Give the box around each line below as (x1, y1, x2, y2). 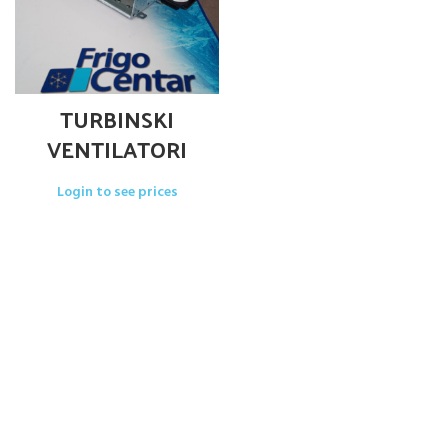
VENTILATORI (47, 129, 187, 169)
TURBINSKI (60, 99, 174, 139)
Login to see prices (56, 181, 178, 204)
